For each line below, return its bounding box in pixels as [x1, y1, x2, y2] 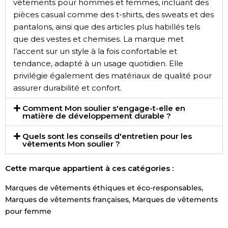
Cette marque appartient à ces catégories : [5, 163, 174, 174]
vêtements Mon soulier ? [22, 139, 120, 149]
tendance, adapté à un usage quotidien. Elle [13, 59, 183, 69]
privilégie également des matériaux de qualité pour [13, 71, 212, 81]
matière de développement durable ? [22, 111, 171, 121]
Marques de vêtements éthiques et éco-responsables [5, 183, 202, 193]
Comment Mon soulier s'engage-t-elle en [22, 103, 185, 113]
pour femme [5, 207, 51, 216]
